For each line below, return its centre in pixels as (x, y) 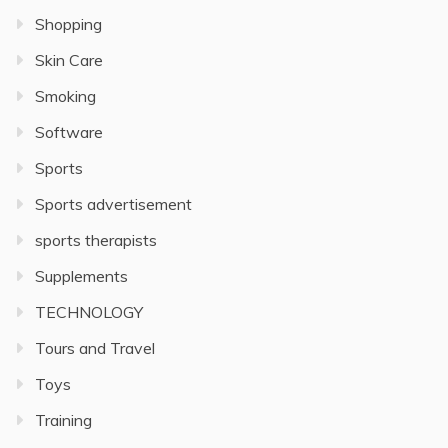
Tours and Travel (95, 348)
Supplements (81, 276)
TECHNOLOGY (89, 312)
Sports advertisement (113, 204)
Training (63, 420)
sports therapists (96, 240)
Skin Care (69, 60)
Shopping (68, 24)
